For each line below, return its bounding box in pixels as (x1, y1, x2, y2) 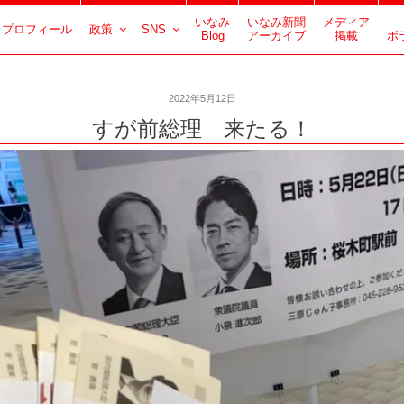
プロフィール (2, 23, 72, 36)
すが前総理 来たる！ (92, 115, 312, 141)
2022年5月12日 (168, 93, 236, 104)
